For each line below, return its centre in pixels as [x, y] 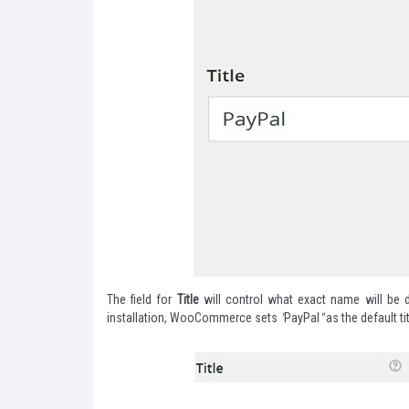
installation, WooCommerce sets [194, 318]
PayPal [302, 318]
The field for [142, 299]
